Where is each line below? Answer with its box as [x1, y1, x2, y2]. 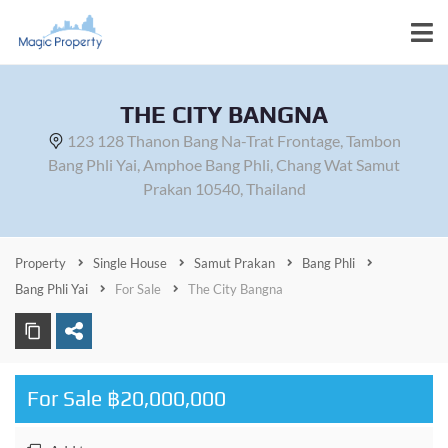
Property [15, 255, 66, 271]
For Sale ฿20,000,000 [27, 386, 226, 411]
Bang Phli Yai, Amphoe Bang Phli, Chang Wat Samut [48, 155, 400, 174]
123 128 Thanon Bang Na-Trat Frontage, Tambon [66, 131, 401, 150]
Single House [93, 255, 167, 271]
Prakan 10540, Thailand [142, 179, 306, 198]
